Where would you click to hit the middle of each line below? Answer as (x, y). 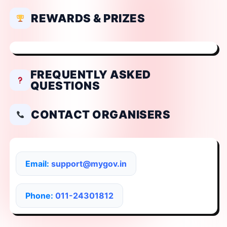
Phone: (40, 196)
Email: (38, 164)
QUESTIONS (65, 86)
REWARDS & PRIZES (88, 18)
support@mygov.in (89, 164)
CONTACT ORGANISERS (101, 115)
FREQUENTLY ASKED (90, 75)
